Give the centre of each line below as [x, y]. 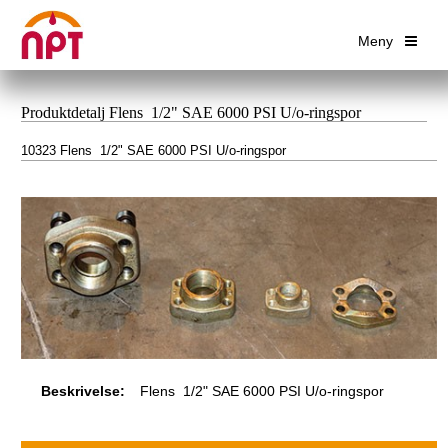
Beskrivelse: [83, 391]
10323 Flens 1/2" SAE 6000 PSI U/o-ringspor [153, 150]
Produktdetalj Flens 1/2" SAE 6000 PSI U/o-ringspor [191, 112]
